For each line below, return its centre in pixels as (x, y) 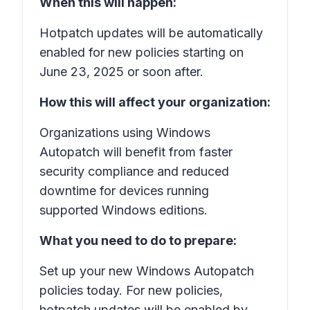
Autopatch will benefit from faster (136, 152)
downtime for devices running (124, 191)
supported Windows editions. (124, 210)
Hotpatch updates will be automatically (151, 33)
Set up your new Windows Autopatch (147, 271)
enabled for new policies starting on (142, 52)
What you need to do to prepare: (138, 240)
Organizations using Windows (125, 133)
